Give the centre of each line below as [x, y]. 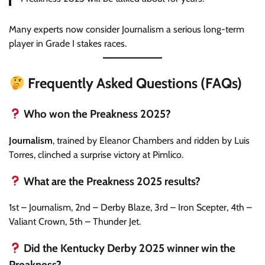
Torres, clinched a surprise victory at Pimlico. [96, 154]
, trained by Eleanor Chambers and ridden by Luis [151, 140]
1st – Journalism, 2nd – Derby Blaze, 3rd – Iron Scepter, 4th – [130, 208]
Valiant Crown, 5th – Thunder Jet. [75, 222]
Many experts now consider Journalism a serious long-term [127, 30]
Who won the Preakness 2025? [96, 114]
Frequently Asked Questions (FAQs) [134, 83]
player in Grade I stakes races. [68, 44]
